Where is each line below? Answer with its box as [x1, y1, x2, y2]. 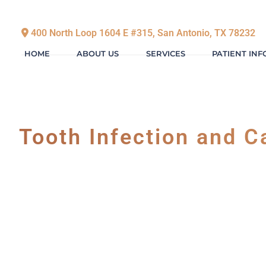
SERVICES [145, 48, 185, 58]
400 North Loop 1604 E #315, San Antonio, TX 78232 [28, 27, 255, 39]
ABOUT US [77, 48, 119, 58]
